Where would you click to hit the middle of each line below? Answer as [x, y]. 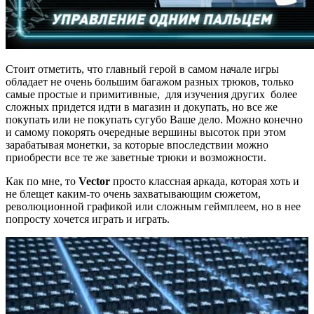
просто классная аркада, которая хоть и [206, 181]
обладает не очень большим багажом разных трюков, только [150, 81]
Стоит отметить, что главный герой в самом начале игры [142, 69]
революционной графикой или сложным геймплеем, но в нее [153, 206]
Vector [96, 181]
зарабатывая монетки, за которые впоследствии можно [137, 144]
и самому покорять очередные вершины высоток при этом [146, 132]
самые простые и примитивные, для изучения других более [151, 94]
